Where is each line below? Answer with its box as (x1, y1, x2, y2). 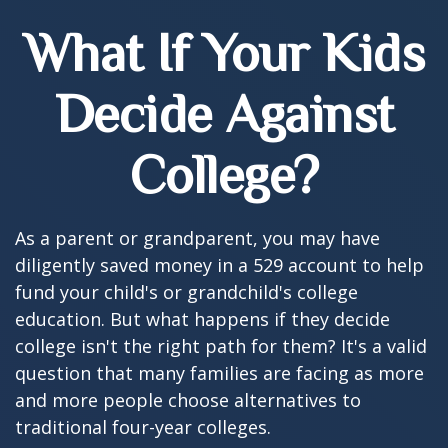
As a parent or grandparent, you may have (15, 226, 380, 250)
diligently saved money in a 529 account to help (15, 253, 424, 277)
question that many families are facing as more (15, 361, 424, 385)
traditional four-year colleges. (15, 415, 271, 439)
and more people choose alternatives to (15, 388, 361, 412)
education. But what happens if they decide (15, 307, 390, 331)
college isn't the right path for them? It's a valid (15, 334, 427, 358)
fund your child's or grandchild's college (15, 280, 358, 304)
